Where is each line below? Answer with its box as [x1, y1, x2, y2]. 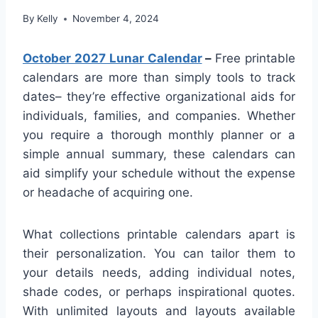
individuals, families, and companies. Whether [23, 109, 295, 124]
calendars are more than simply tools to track [23, 70, 295, 85]
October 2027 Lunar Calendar [23, 51, 202, 66]
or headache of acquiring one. [23, 185, 193, 200]
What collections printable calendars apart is [23, 227, 295, 242]
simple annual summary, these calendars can [23, 147, 295, 162]
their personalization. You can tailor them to [23, 246, 295, 261]
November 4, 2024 [72, 13, 160, 25]
